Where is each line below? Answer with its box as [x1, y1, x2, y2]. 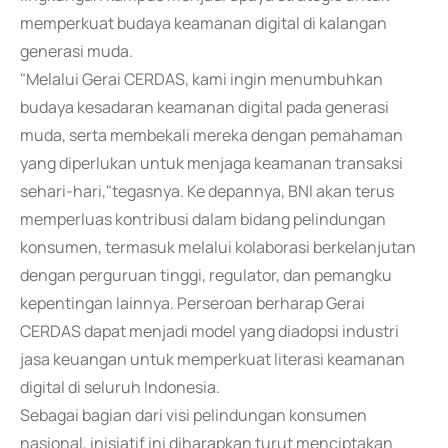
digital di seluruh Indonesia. [20, 376, 220, 398]
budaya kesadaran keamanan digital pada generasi [20, 96, 389, 118]
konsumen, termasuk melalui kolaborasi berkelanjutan [20, 236, 416, 258]
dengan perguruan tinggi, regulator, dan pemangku [20, 264, 392, 286]
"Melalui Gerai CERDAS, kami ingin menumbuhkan [20, 68, 383, 90]
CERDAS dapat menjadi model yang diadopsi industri [20, 320, 399, 342]
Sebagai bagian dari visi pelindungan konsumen [20, 404, 367, 426]
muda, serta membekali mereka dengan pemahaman [20, 124, 403, 146]
